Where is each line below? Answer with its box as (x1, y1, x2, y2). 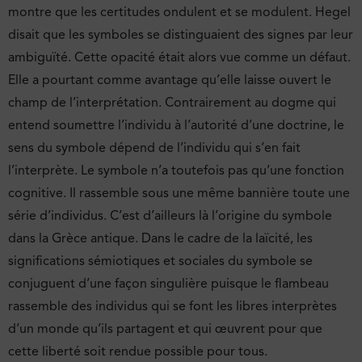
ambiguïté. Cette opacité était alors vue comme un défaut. (8, 48, 351, 65)
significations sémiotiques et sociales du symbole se (8, 252, 313, 269)
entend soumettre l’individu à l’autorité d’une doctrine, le (8, 116, 344, 133)
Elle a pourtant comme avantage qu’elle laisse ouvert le (8, 71, 331, 88)
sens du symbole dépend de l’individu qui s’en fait (8, 139, 301, 156)
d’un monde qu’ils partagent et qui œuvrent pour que (8, 320, 322, 337)
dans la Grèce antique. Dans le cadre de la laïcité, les (8, 229, 313, 246)
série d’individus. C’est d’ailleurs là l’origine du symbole (8, 207, 332, 224)
